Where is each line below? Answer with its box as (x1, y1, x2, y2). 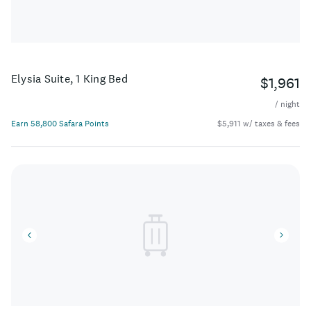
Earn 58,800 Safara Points (11, 118, 109, 130)
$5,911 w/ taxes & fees (217, 118, 300, 130)
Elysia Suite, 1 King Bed (11, 72, 128, 86)
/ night (275, 99, 300, 110)
